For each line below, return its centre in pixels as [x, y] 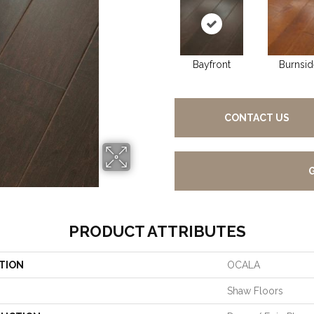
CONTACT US [257, 118]
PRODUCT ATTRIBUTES [157, 231]
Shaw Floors [255, 291]
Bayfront [211, 64]
